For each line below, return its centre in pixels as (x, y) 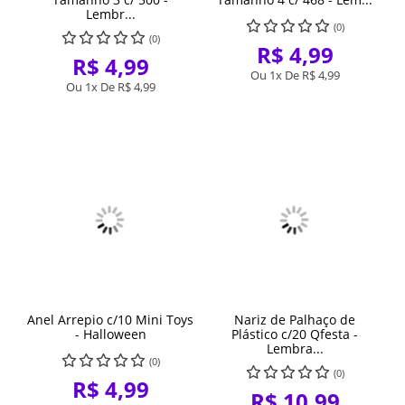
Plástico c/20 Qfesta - (295, 334)
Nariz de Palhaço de (295, 319)
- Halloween (110, 334)
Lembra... (295, 348)
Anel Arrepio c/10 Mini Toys (110, 319)
